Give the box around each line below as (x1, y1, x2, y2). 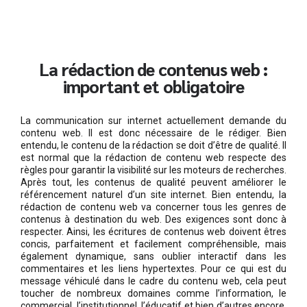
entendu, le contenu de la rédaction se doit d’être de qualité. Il (21, 139, 286, 151)
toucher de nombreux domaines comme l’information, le (21, 287, 286, 299)
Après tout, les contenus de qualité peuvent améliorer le (21, 176, 286, 188)
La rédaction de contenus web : (38, 58, 269, 81)
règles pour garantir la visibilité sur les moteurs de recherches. (21, 164, 286, 175)
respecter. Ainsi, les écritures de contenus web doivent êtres (21, 225, 286, 237)
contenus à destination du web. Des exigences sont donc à (21, 213, 286, 225)
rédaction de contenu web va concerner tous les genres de (21, 201, 286, 212)
